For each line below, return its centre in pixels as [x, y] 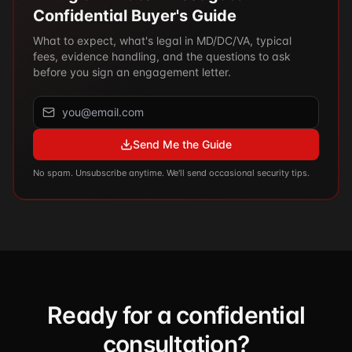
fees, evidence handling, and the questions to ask [162, 56]
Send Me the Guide [182, 144]
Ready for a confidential [176, 315]
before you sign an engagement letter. [132, 72]
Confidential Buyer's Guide [135, 16]
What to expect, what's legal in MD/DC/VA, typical [162, 40]
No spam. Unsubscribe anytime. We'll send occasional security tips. [171, 173]
